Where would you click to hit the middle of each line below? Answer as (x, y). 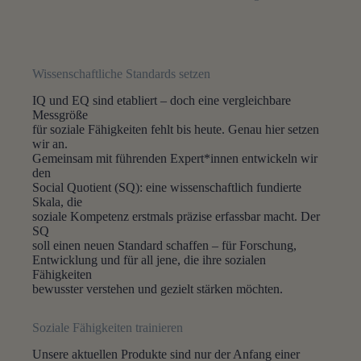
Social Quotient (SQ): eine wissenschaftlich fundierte (167, 188)
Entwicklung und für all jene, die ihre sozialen (149, 260)
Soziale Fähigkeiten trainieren (108, 328)
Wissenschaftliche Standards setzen (122, 74)
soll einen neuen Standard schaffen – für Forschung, (165, 246)
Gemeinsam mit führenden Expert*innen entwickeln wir (175, 159)
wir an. (50, 144)
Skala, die (58, 202)
